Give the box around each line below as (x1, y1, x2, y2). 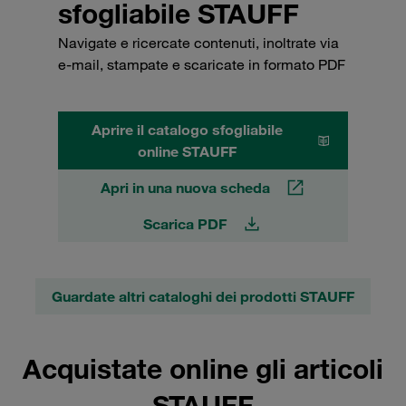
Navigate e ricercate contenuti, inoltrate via (58, 33, 339, 52)
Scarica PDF (143, 214, 227, 233)
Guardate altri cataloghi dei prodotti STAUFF (52, 286, 354, 305)
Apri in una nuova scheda (100, 178, 270, 197)
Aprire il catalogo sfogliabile (92, 120, 284, 139)
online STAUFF (138, 141, 237, 160)
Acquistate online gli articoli (23, 351, 383, 385)
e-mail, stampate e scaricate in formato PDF (58, 54, 345, 73)
